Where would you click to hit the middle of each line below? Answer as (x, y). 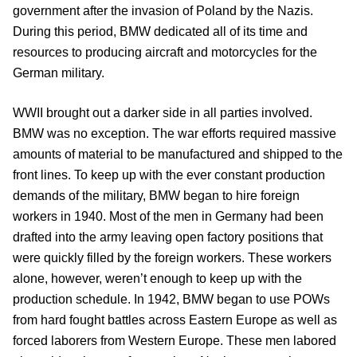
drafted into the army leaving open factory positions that (168, 237)
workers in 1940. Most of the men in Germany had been (168, 217)
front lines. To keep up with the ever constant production (169, 175)
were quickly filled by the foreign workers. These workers (172, 258)
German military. (59, 73)
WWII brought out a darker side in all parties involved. (163, 113)
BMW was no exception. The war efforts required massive (175, 134)
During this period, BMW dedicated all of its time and (160, 32)
